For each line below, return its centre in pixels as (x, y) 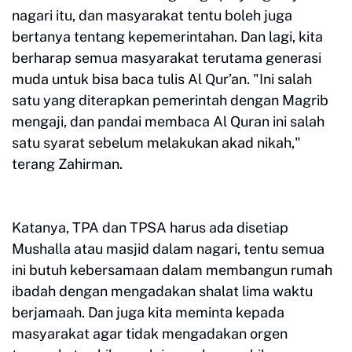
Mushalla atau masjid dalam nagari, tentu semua (168, 249)
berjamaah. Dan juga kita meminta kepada (148, 312)
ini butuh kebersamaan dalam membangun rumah (172, 270)
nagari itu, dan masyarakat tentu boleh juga (152, 15)
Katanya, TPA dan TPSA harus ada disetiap (150, 227)
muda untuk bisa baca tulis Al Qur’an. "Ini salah (162, 79)
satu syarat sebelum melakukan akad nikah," (156, 143)
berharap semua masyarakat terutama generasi (167, 58)
